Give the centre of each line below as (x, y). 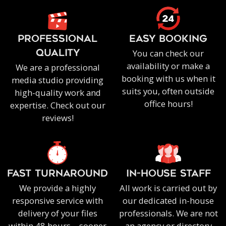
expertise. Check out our (58, 105)
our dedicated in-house (168, 200)
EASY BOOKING (168, 39)
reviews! (58, 118)
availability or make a (168, 66)
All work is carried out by (168, 188)
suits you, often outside (168, 91)
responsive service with (58, 200)
